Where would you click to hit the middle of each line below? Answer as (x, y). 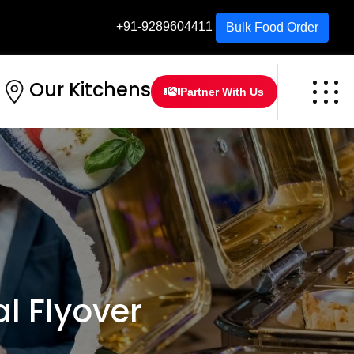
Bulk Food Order (272, 27)
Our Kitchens (90, 90)
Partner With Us (222, 92)
